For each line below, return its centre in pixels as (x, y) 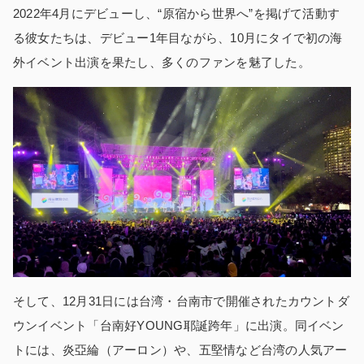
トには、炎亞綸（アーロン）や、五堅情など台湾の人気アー (180, 349)
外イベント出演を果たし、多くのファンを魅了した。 (162, 62)
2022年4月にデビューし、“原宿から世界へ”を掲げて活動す (177, 13)
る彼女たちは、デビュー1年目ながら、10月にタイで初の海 (178, 37)
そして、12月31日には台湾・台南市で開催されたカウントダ (181, 301)
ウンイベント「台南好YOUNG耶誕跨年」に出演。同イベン (179, 325)
